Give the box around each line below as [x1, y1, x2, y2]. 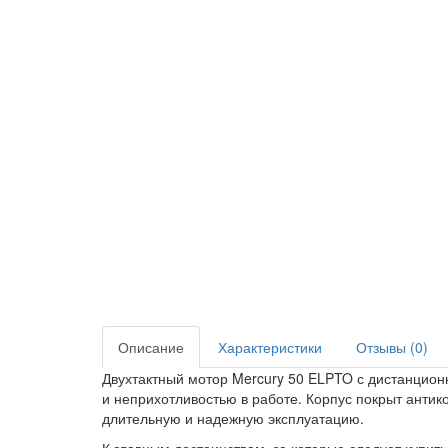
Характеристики [218, 337, 322, 357]
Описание [118, 337, 184, 357]
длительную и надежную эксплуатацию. [102, 408, 364, 428]
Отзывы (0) [356, 337, 428, 357]
